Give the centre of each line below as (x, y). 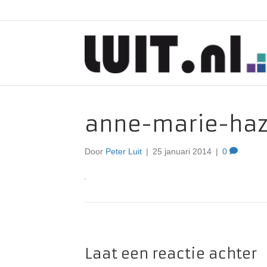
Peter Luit (124, 151)
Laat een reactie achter (171, 254)
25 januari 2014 (182, 151)
